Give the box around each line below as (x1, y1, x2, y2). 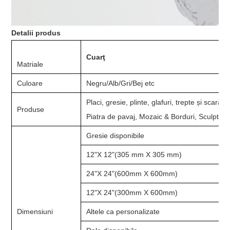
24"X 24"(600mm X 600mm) (86, 169, 178, 178)
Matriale (17, 60, 44, 68)
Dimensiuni (17, 207, 53, 216)
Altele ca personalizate (86, 207, 160, 216)
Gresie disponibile (86, 131, 145, 140)
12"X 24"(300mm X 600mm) (86, 188, 178, 197)
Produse (17, 105, 45, 113)
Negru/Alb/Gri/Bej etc (86, 79, 155, 87)
